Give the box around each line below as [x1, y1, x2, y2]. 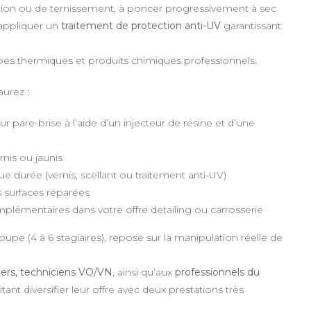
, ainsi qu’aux [112, 266, 175, 278]
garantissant [221, 19, 281, 32]
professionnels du [175, 266, 260, 278]
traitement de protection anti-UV [61, 19, 221, 32]
